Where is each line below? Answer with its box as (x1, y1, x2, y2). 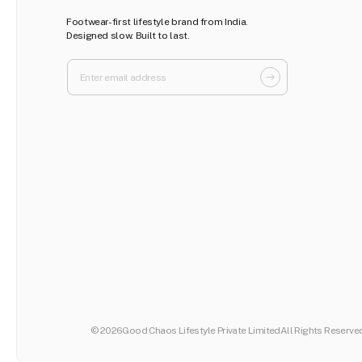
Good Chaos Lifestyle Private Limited (122, 325, 280, 336)
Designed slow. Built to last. (66, 30, 190, 41)
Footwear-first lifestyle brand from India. (66, 16, 248, 27)
